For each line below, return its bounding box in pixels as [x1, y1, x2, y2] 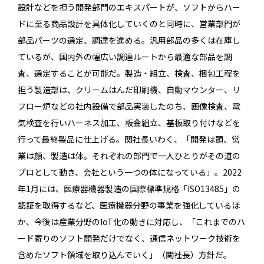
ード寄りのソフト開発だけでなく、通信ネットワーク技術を [18, 232, 240, 245]
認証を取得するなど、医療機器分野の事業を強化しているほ [18, 199, 240, 212]
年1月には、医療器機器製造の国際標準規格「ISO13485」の [18, 183, 240, 195]
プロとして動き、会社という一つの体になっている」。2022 [18, 166, 242, 179]
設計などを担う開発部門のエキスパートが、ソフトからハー [18, 1, 240, 14]
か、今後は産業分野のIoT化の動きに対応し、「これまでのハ [18, 216, 245, 228]
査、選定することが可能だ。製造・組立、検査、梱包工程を [18, 67, 240, 80]
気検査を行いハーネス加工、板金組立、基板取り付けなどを [18, 117, 240, 129]
